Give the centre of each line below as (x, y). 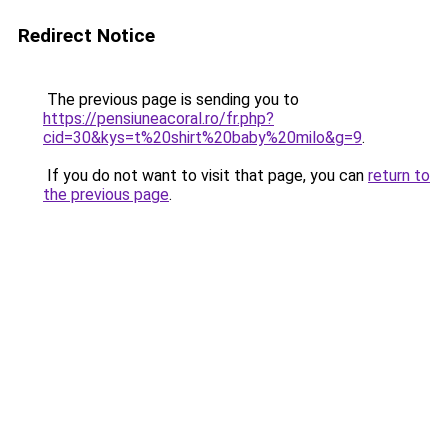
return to (399, 175)
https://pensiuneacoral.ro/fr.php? (158, 118)
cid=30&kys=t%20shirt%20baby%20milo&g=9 (202, 137)
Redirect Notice (86, 35)
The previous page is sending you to (171, 99)
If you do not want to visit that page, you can (205, 175)
